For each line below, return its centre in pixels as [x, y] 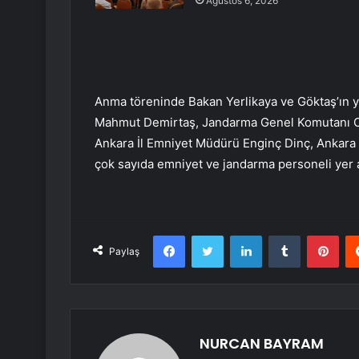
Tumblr [317, 235]
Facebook [209, 235]
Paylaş [124, 252]
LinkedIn [282, 235]
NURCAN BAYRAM [262, 344]
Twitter [240, 235]
